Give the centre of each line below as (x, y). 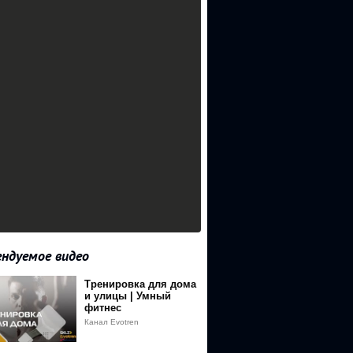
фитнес (103, 308)
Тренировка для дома (140, 284)
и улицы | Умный (128, 296)
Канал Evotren (111, 322)
